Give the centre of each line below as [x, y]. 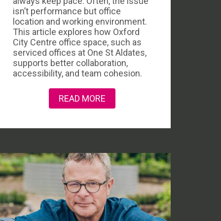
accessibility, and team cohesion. [77, 73]
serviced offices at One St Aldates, [80, 53]
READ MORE [82, 98]
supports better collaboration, [70, 63]
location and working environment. [80, 21]
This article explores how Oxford [76, 32]
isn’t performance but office [67, 11]
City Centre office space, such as [77, 42]
